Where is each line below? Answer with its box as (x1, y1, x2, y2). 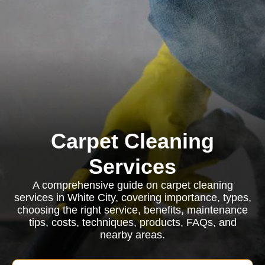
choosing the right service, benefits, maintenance (17, 204, 248, 216)
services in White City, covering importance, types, (14, 192, 251, 203)
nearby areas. (100, 229, 165, 241)
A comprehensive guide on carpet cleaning (32, 179, 233, 191)
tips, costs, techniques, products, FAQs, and (28, 216, 237, 228)
